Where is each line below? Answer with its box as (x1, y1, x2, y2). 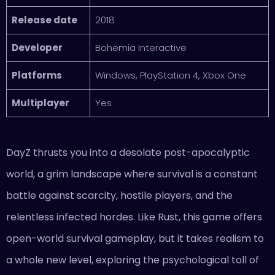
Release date (11, 13, 77, 26)
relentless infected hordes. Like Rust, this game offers (6, 209, 262, 224)
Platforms (11, 68, 62, 82)
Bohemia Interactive (95, 41, 187, 54)
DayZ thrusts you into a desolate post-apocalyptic (6, 145, 250, 160)
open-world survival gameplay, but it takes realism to (6, 231, 264, 246)
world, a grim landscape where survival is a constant (6, 166, 258, 181)
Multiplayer (11, 96, 69, 109)
